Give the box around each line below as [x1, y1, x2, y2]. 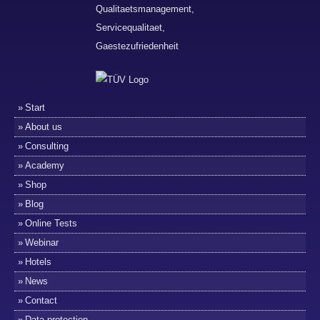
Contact [25, 295, 57, 306]
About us [25, 121, 62, 132]
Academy [25, 160, 64, 171]
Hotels [25, 256, 51, 267]
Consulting [25, 141, 69, 151]
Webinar [25, 237, 59, 248]
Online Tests [25, 218, 77, 229]
